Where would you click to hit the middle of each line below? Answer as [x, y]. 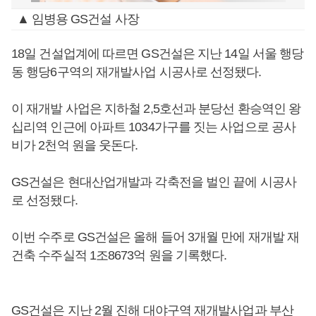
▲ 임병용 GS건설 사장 [78, 19]
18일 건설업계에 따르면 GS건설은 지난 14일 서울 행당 [158, 54]
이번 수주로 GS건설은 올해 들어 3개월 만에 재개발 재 [156, 237]
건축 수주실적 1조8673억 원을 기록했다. [119, 255]
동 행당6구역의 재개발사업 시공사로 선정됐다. [136, 72]
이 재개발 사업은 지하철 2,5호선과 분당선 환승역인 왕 [156, 109]
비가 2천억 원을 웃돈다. [75, 145]
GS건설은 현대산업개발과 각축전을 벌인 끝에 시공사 [154, 182]
